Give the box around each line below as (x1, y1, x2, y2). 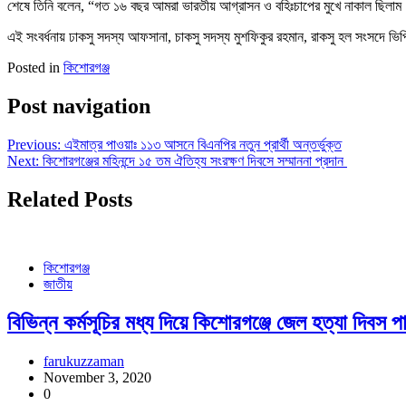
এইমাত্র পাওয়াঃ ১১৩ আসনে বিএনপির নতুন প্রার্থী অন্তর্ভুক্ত (64, 136, 342, 152)
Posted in (7, 59, 63, 75)
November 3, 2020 (43, 370, 151, 386)
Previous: (7, 136, 61, 152)
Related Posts (7, 187, 132, 211)
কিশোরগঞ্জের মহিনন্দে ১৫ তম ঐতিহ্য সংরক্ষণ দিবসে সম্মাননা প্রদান (43, 152, 347, 169)
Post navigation (7, 93, 150, 118)
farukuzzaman (43, 353, 124, 370)
